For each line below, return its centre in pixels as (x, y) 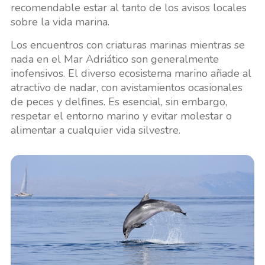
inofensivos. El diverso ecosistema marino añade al (131, 74)
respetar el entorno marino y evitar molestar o (121, 116)
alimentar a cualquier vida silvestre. (95, 130)
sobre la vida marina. (60, 22)
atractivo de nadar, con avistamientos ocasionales (126, 88)
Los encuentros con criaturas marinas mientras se (127, 45)
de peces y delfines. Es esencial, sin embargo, (119, 102)
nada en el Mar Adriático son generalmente (114, 59)
